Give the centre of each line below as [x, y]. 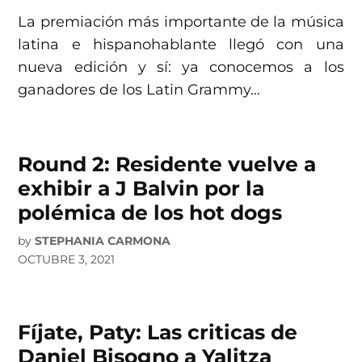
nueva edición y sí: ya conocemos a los [181, 67]
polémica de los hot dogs [150, 213]
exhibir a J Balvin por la [141, 189]
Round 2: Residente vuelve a [167, 164]
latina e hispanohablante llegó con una [181, 45]
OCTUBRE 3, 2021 [67, 260]
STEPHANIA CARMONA [103, 241]
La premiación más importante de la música [181, 22]
